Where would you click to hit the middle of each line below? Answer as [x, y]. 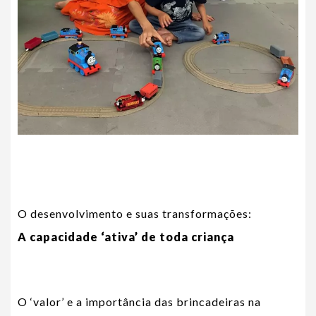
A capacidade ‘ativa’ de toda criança [126, 236]
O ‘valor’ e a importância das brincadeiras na [139, 301]
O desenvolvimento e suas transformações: [135, 213]
